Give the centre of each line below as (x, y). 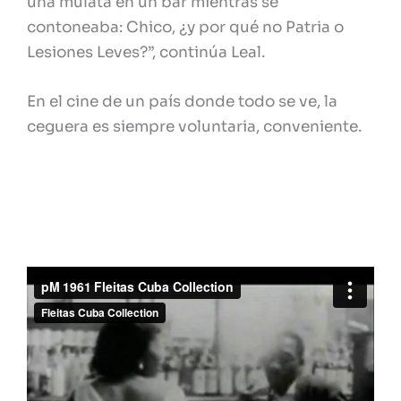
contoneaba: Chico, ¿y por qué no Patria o (185, 27)
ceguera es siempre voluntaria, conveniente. (194, 126)
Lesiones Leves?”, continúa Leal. (146, 52)
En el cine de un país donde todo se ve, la (182, 101)
